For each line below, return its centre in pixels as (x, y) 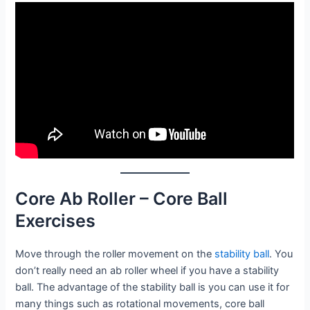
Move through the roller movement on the (115, 254)
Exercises (56, 221)
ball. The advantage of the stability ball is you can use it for (153, 288)
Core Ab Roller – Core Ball (122, 199)
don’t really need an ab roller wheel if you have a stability (147, 271)
